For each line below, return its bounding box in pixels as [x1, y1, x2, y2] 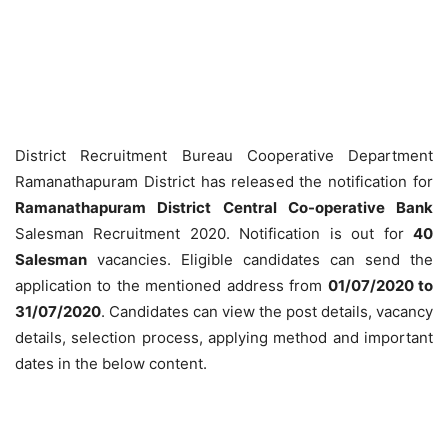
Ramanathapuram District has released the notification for [15, 172, 433, 191]
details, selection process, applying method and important [15, 328, 433, 347]
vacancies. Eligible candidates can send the [87, 250, 433, 269]
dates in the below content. [15, 354, 207, 373]
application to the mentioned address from [15, 276, 328, 295]
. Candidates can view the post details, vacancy [101, 302, 433, 321]
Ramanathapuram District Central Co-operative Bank [15, 198, 433, 217]
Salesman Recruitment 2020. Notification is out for [15, 224, 413, 243]
